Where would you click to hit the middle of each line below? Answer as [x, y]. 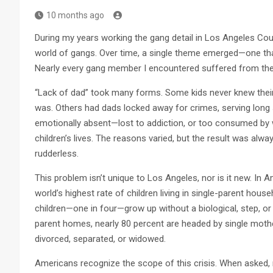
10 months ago [75, 15]
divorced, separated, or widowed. [100, 239]
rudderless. [57, 153]
